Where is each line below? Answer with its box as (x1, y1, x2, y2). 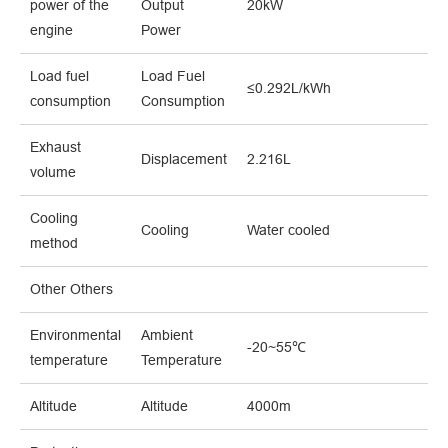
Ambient (141, 327, 193, 344)
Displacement (141, 151, 227, 168)
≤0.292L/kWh (247, 80, 331, 97)
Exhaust (30, 139, 81, 156)
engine (30, 22, 73, 39)
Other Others (30, 281, 113, 298)
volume (30, 164, 76, 181)
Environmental (30, 327, 121, 344)
